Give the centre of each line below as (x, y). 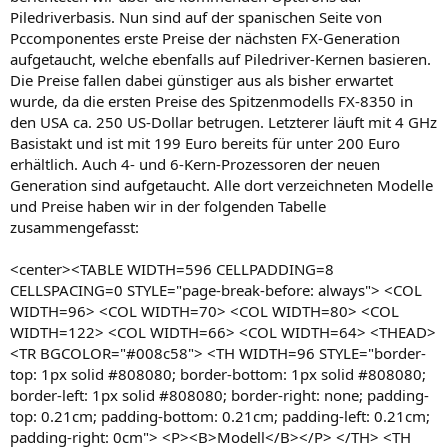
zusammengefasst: (74, 227)
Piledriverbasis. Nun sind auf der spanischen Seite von (196, 17)
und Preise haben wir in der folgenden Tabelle (168, 206)
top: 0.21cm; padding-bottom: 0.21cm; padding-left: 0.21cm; (220, 416)
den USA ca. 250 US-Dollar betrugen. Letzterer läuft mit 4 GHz (223, 122)
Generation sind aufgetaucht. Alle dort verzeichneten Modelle (221, 185)
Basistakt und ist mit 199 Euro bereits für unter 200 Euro (205, 143)
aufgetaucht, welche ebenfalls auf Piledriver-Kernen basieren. (220, 59)
